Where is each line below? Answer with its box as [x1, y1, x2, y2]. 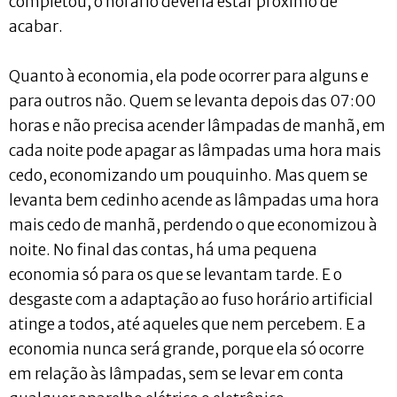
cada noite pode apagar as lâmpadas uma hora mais [9, 140, 381, 160]
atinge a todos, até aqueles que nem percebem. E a [9, 314, 366, 334]
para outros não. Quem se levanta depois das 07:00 [9, 90, 376, 111]
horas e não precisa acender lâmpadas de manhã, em [9, 115, 385, 136]
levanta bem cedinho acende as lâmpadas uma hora [9, 190, 379, 210]
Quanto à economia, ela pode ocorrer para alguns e [9, 66, 369, 86]
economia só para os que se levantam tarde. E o [9, 264, 342, 284]
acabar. [9, 16, 63, 36]
